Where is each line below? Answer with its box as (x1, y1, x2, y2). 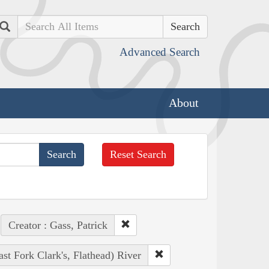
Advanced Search (119, 46, 200, 58)
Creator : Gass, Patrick (8, 219, 107, 231)
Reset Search (110, 148, 167, 160)
